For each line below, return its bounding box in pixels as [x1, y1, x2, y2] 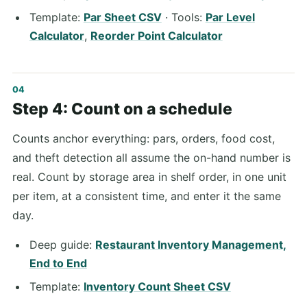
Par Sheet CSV [83, 10, 162, 24]
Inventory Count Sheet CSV [83, 280, 231, 294]
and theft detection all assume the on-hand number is [12, 150, 291, 164]
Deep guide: [29, 238, 95, 252]
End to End [29, 256, 87, 271]
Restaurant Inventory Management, [95, 238, 286, 252]
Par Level [205, 10, 255, 24]
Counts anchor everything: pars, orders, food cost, [12, 131, 275, 145]
